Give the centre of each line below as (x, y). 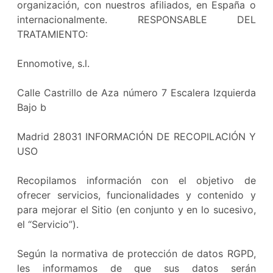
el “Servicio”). (48, 224)
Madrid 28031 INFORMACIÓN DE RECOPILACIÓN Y (136, 136)
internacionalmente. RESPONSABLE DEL (136, 19)
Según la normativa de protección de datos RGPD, (136, 253)
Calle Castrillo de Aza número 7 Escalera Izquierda (136, 93)
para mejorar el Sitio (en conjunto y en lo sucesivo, (136, 210)
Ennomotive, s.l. (53, 63)
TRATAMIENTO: (52, 34)
